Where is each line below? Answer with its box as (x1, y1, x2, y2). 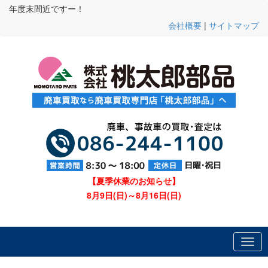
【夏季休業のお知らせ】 (88, 175, 180, 187)
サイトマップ (209, 19, 259, 31)
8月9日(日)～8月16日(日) (87, 189, 181, 201)
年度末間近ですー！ (9, 2, 84, 14)
